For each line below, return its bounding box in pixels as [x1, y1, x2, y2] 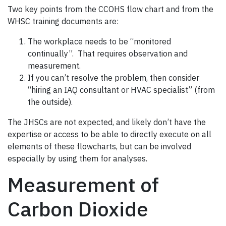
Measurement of [8, 172, 159, 198]
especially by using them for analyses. [8, 153, 147, 164]
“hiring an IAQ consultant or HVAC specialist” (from [28, 85, 215, 95]
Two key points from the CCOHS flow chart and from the [8, 4, 213, 15]
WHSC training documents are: [8, 16, 119, 27]
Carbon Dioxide [8, 196, 148, 222]
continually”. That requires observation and [28, 48, 188, 59]
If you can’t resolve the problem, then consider [28, 73, 199, 83]
